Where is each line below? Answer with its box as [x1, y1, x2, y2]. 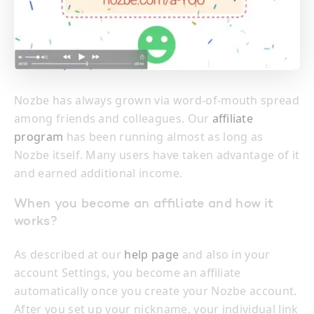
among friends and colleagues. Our [14, 111, 212, 127]
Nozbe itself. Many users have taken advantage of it [14, 147, 300, 163]
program [14, 129, 64, 145]
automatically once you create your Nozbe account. [14, 283, 297, 299]
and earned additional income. [14, 165, 183, 182]
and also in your [179, 247, 271, 263]
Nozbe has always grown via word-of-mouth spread [14, 93, 300, 109]
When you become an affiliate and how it [14, 198, 274, 212]
